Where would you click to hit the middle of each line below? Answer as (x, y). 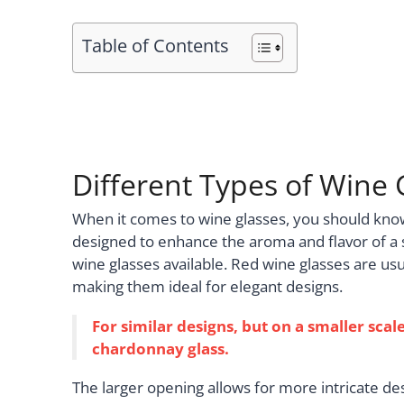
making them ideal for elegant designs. (207, 286)
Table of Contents (156, 46)
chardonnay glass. (161, 348)
